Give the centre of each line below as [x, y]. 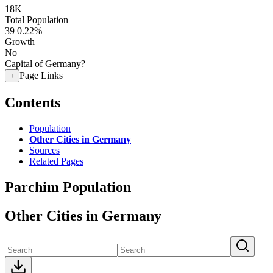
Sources [44, 150]
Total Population [37, 20]
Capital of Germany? [45, 64]
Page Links [41, 75]
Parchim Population [68, 187]
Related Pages [56, 161]
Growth [20, 42]
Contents [33, 102]
